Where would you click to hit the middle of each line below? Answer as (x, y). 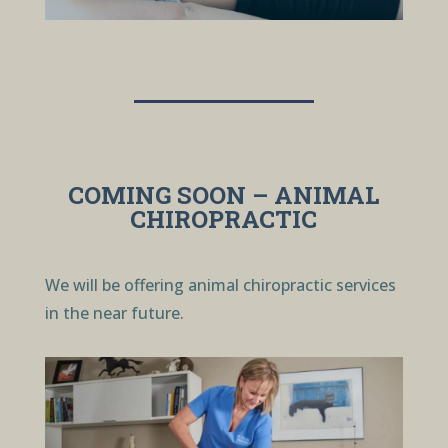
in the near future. (116, 313)
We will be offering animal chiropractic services (220, 285)
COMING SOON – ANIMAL (224, 195)
